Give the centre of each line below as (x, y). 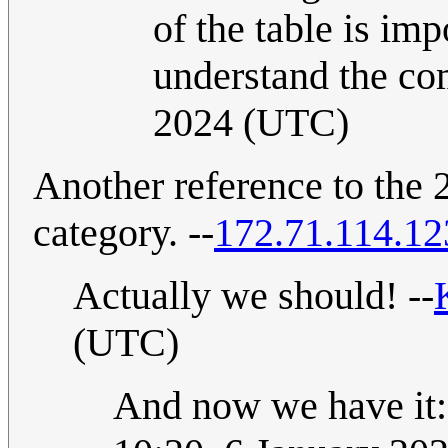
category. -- (123, 233)
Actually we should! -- (253, 296)
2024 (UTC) (251, 123)
